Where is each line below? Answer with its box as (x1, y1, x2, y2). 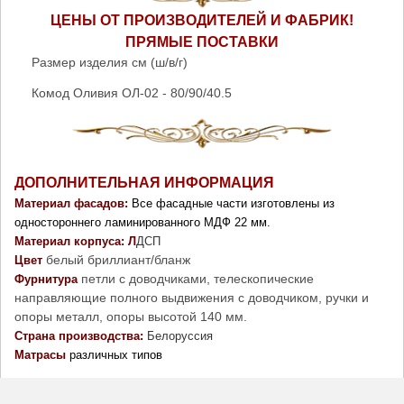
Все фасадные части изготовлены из (132, 196, 335, 210)
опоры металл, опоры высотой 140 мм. (14, 308, 251, 324)
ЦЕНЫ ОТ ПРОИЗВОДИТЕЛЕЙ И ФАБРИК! (50, 12, 353, 28)
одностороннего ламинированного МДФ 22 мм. (14, 215, 274, 229)
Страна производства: (14, 328, 147, 343)
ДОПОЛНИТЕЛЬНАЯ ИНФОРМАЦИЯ (14, 174, 274, 190)
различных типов (66, 347, 166, 362)
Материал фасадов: (14, 196, 132, 210)
